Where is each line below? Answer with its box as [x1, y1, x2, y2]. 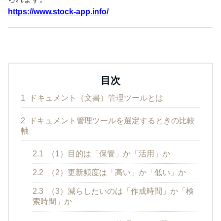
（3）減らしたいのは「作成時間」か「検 [45, 186, 194, 195]
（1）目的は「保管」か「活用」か [45, 149, 170, 158]
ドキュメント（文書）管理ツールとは [27, 93, 163, 102]
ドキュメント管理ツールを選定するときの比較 [27, 116, 195, 125]
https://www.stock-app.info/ [8, 7, 109, 16]
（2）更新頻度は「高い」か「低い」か [45, 168, 186, 177]
